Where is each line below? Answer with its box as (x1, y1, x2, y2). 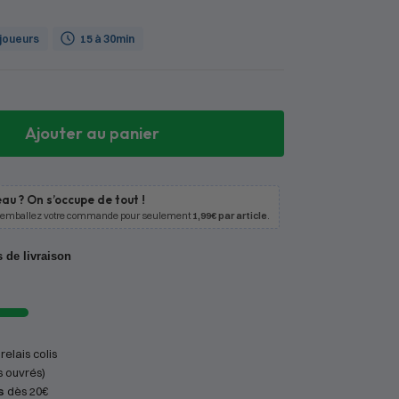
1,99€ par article (191, 209, 267, 223)
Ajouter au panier (24, 123, 159, 144)
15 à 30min (79, 31, 134, 45)
